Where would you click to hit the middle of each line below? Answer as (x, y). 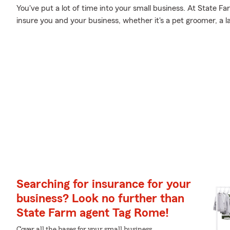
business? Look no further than (100, 199)
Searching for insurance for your (104, 184)
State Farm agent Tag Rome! (93, 213)
